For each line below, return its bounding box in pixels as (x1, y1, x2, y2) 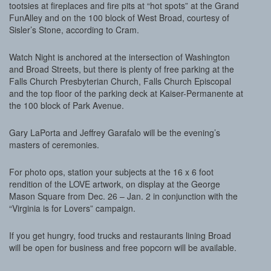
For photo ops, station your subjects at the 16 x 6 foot (9, 166, 214, 178)
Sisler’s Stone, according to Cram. (9, 24, 139, 36)
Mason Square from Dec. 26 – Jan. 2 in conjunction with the (9, 190, 238, 202)
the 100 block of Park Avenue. (9, 99, 124, 111)
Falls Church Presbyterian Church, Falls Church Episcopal (9, 75, 231, 87)
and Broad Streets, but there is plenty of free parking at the (9, 63, 234, 75)
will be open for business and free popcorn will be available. (9, 241, 237, 253)
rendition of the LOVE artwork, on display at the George (9, 178, 220, 190)
